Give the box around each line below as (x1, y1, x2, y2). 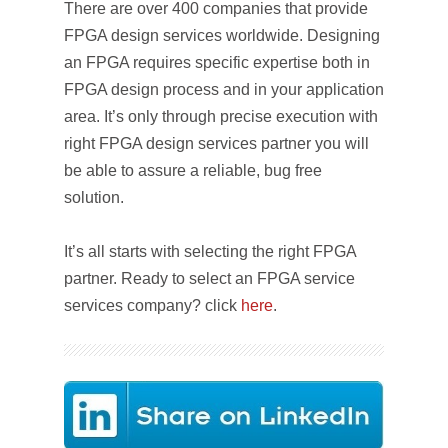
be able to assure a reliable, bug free (64, 162, 322, 179)
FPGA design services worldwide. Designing (64, 27, 380, 44)
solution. (64, 189, 124, 206)
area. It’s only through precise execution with (64, 108, 378, 125)
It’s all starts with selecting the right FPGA (64, 243, 356, 260)
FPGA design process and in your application (64, 81, 384, 98)
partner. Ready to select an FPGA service (64, 270, 355, 287)
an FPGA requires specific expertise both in (64, 54, 370, 71)
